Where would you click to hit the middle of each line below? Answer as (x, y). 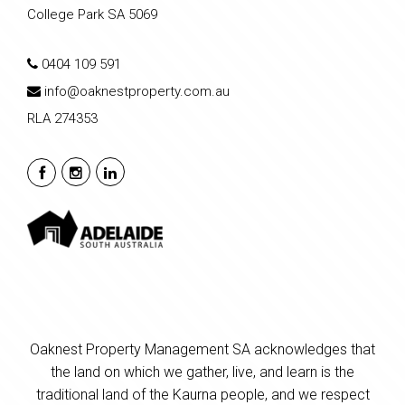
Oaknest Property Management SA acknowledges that (202, 350)
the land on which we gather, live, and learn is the (202, 372)
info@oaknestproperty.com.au (137, 92)
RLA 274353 (62, 119)
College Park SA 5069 (92, 15)
